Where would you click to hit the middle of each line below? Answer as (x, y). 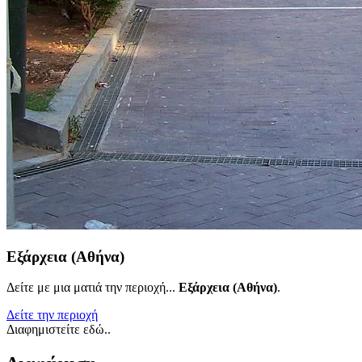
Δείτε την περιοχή (52, 315)
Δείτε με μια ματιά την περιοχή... (93, 288)
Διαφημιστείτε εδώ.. (59, 330)
